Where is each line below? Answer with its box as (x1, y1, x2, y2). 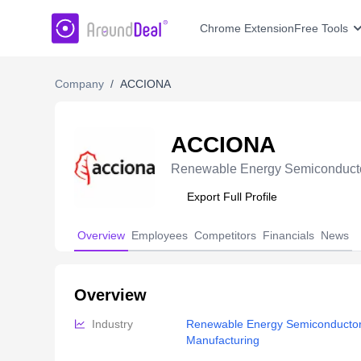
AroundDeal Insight (51, 15, 161, 28)
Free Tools (294, 22, 348, 35)
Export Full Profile (187, 190, 277, 204)
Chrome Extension (200, 22, 294, 35)
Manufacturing (185, 334, 259, 347)
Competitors (194, 229, 256, 243)
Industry (92, 317, 133, 331)
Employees (131, 229, 188, 243)
